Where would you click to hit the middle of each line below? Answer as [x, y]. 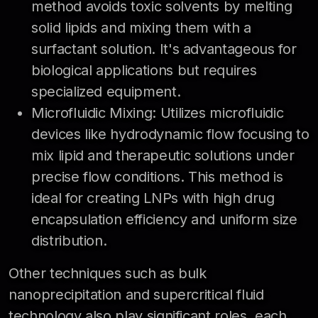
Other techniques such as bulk [108, 273]
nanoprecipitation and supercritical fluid [136, 294]
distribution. [69, 240]
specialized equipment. [106, 91]
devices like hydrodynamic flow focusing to [170, 134]
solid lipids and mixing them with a [141, 27]
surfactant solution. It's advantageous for [164, 49]
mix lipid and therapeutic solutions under [163, 155]
